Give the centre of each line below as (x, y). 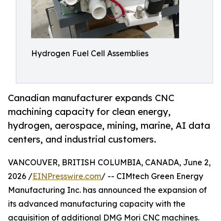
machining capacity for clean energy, (89, 112)
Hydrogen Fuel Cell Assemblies (90, 54)
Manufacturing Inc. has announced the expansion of (107, 190)
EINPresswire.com (67, 176)
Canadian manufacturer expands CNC (91, 98)
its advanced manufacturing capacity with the (97, 204)
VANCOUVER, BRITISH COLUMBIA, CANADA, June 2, (109, 163)
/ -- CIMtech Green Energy (152, 176)
